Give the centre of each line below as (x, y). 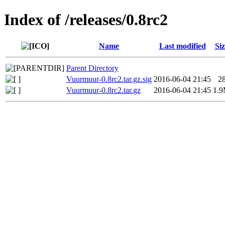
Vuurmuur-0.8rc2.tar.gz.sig (109, 79)
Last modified (182, 46)
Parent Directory (92, 68)
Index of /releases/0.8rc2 (86, 20)
